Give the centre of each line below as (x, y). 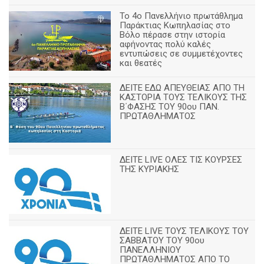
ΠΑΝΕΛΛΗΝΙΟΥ (151, 250)
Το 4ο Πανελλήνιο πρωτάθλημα (181, 16)
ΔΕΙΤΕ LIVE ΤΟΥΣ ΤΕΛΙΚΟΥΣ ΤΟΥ (184, 231)
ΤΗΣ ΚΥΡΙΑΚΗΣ (150, 169)
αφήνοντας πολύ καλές (166, 44)
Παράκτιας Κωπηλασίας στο (175, 26)
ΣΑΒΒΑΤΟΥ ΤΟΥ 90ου (162, 240)
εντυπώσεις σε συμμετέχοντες (181, 54)
